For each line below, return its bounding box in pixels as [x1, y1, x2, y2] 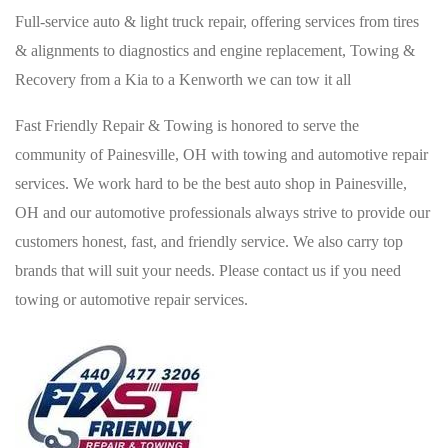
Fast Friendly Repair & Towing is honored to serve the [15, 117, 359, 134]
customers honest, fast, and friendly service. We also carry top [15, 233, 403, 250]
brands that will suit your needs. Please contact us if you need [15, 262, 401, 279]
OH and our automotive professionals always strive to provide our [15, 204, 430, 221]
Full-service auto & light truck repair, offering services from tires [15, 13, 419, 30]
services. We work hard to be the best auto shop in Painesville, [15, 175, 407, 192]
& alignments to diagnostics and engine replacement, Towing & [15, 42, 415, 59]
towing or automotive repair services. [15, 291, 248, 308]
